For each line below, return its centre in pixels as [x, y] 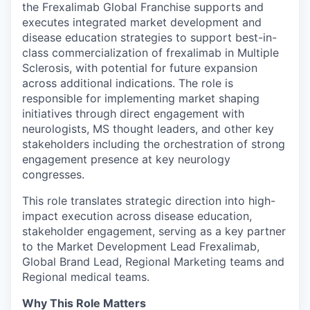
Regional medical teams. [86, 276]
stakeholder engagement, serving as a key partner [154, 231]
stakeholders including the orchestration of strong [154, 144]
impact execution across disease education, [137, 216]
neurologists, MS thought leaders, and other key [148, 128]
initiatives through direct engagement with [133, 113]
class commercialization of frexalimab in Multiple [151, 52]
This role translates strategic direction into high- [149, 200]
